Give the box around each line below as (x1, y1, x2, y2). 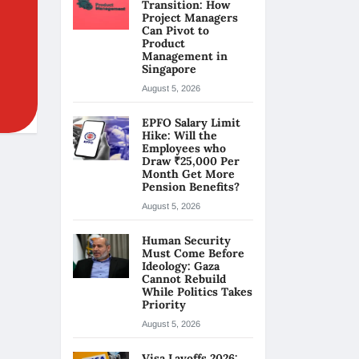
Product (142, 36, 185, 50)
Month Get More (142, 167, 235, 181)
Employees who (142, 141, 226, 155)
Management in (142, 49, 228, 63)
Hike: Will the (142, 128, 217, 143)
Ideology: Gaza (142, 259, 220, 273)
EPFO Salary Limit (142, 115, 240, 130)
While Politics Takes (142, 284, 252, 299)
